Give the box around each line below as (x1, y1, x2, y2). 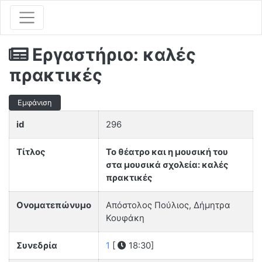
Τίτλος (16, 147, 46, 158)
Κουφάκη (106, 213, 144, 224)
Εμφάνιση (18, 98, 52, 107)
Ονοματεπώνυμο (16, 200, 91, 211)
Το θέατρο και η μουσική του (106, 147, 228, 158)
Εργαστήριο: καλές (28, 43, 196, 65)
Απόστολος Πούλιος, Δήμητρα (106, 200, 230, 211)
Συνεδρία (16, 240, 57, 251)
